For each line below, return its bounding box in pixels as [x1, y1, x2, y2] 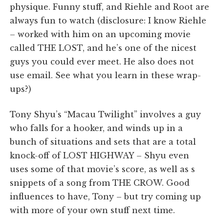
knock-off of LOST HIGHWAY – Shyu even [10, 150, 189, 160]
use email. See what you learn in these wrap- [10, 70, 201, 80]
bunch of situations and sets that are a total [10, 136, 196, 147]
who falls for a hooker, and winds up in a [10, 123, 183, 133]
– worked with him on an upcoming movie [10, 29, 191, 39]
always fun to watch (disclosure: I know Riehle [10, 15, 206, 25]
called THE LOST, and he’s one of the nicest [10, 43, 197, 53]
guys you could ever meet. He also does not [10, 56, 194, 66]
